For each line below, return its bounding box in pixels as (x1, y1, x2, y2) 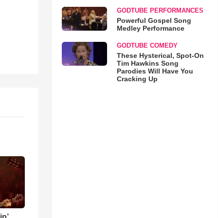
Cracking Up (116, 75, 158, 83)
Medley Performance (116, 24, 184, 32)
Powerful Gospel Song (116, 17, 191, 24)
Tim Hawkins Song (116, 59, 179, 67)
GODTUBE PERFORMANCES (116, 7, 203, 14)
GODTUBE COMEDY (116, 42, 178, 49)
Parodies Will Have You (116, 67, 193, 75)
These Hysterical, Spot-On (116, 52, 204, 59)
